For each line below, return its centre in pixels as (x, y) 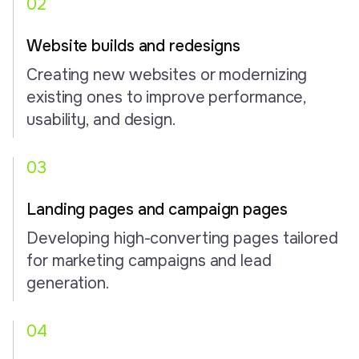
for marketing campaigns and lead (149, 260)
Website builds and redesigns (134, 46)
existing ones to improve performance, (167, 97)
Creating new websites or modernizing (167, 75)
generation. (68, 283)
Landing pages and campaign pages (157, 209)
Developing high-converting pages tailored (182, 238)
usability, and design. (101, 119)
